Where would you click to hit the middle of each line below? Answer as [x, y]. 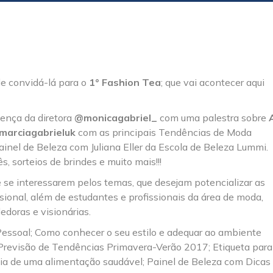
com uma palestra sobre [213, 117]
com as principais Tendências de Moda [164, 132]
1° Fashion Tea [125, 82]
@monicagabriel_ [116, 117]
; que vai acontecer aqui [213, 82]
